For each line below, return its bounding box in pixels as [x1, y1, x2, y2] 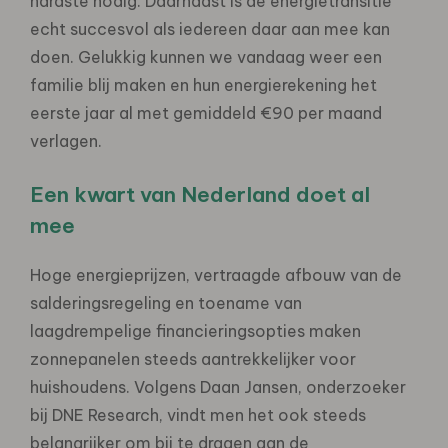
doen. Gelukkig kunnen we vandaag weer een [30, 46, 382, 67]
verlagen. [30, 130, 102, 151]
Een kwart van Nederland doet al [30, 180, 370, 208]
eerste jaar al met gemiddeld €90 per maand [30, 102, 382, 123]
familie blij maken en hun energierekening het [30, 74, 377, 95]
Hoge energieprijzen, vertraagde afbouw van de [30, 264, 402, 285]
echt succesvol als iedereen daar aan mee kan [30, 18, 390, 39]
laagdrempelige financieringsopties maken [30, 320, 361, 341]
